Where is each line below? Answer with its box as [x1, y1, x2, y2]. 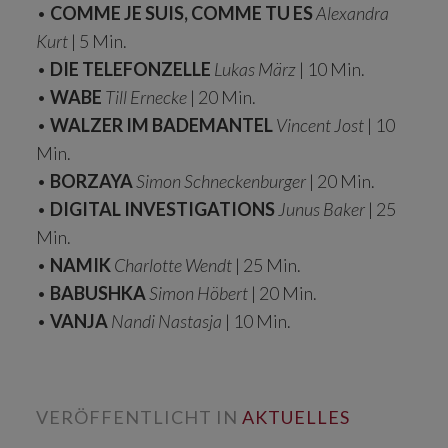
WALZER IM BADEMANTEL [47, 113, 273, 136]
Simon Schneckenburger [136, 169, 306, 192]
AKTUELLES [242, 405, 350, 428]
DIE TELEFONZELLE [50, 57, 211, 80]
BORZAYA [50, 169, 133, 192]
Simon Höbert [149, 281, 248, 304]
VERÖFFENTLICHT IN [36, 405, 242, 428]
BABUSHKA [50, 281, 146, 304]
